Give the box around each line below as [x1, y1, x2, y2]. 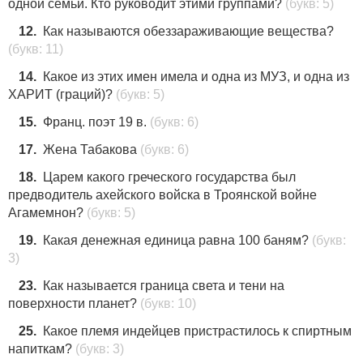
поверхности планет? [8, 296, 137, 310]
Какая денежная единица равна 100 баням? [43, 233, 309, 247]
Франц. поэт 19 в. [43, 114, 147, 129]
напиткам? [8, 341, 72, 356]
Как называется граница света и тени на [43, 278, 284, 293]
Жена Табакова [43, 142, 137, 156]
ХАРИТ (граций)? [8, 87, 113, 101]
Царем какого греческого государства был [43, 169, 296, 184]
